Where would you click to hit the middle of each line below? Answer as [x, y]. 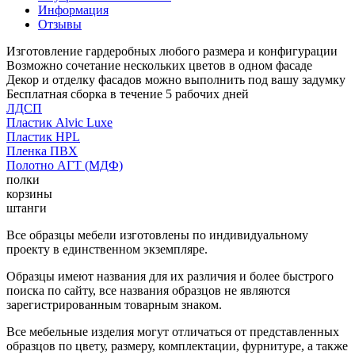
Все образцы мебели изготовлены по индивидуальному [157, 235]
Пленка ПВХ [42, 151]
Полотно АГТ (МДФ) [65, 165]
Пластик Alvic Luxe [59, 122]
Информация [73, 10]
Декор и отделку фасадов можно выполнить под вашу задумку [176, 79]
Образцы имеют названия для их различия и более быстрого [170, 276]
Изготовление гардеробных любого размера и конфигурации [172, 51]
